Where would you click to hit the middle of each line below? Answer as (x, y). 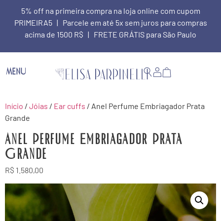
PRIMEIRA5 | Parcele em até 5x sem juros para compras (110, 22)
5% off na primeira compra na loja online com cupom (110, 11)
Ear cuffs (70, 106)
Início (14, 106)
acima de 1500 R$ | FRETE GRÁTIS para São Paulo (110, 34)
